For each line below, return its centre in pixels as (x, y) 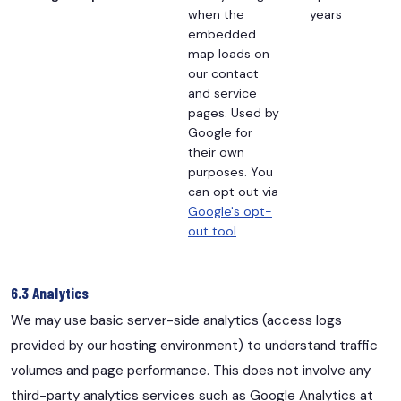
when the (216, 14)
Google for (220, 132)
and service (222, 93)
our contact (223, 73)
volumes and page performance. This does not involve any (191, 371)
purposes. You (230, 171)
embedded (222, 34)
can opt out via (233, 191)
